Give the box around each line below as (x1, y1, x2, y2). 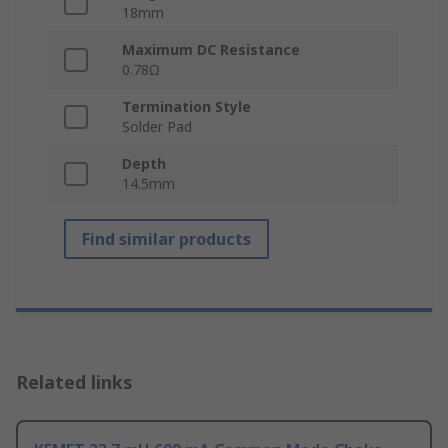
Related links (16, 370, 133, 395)
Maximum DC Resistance (122, 40, 300, 60)
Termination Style (122, 97, 251, 117)
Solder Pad (122, 117, 192, 137)
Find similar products (82, 228, 251, 251)
